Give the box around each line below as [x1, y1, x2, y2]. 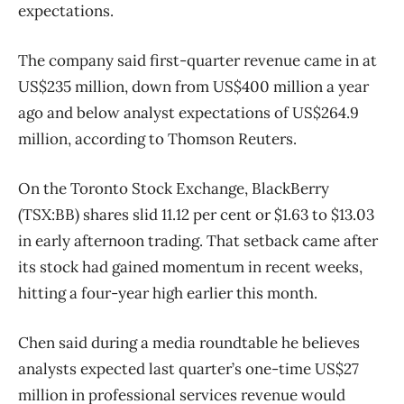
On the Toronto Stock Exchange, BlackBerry [18, 179, 329, 199]
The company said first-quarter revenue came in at [18, 50, 377, 71]
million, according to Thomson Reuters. [18, 129, 297, 150]
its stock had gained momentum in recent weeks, [18, 257, 363, 278]
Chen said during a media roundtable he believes [18, 333, 360, 353]
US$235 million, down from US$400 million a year [18, 77, 369, 97]
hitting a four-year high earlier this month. [18, 283, 317, 304]
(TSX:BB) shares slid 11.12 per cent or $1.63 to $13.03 [18, 205, 374, 225]
